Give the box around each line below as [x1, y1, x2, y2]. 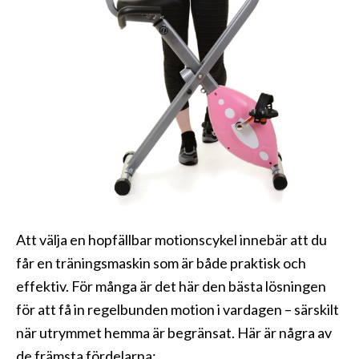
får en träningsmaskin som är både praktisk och [16, 254, 306, 272]
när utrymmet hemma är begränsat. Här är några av [16, 324, 332, 342]
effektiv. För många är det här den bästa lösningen [16, 277, 326, 296]
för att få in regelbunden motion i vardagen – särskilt [16, 301, 339, 319]
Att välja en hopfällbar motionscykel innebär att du [16, 231, 327, 249]
